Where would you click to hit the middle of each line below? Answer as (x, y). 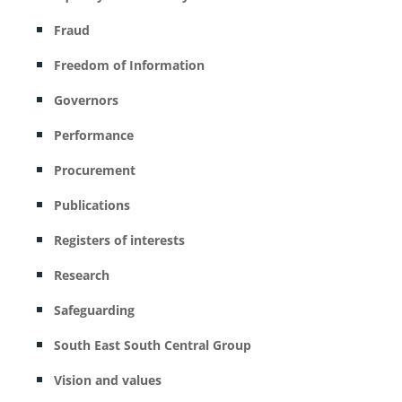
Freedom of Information (129, 65)
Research (81, 275)
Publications (92, 205)
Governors (86, 100)
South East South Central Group (152, 345)
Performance (93, 135)
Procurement (94, 170)
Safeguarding (94, 310)
